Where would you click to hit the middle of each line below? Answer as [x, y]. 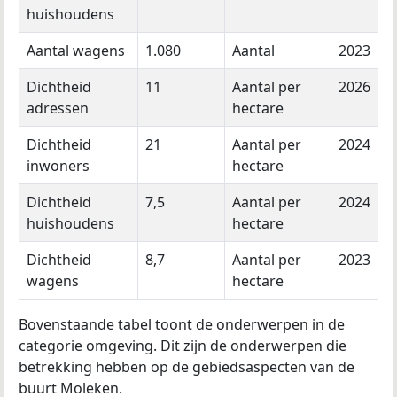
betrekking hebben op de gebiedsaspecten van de [187, 367]
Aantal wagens [76, 51]
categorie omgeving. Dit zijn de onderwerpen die [183, 346]
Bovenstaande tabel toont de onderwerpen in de [182, 325]
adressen [58, 109]
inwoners [58, 166]
